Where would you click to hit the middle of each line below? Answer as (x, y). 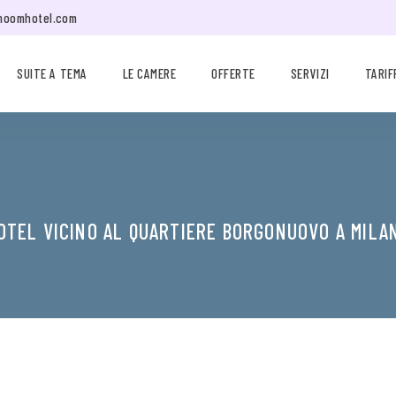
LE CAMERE (149, 73)
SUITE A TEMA (52, 73)
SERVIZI (310, 73)
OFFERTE (233, 73)
